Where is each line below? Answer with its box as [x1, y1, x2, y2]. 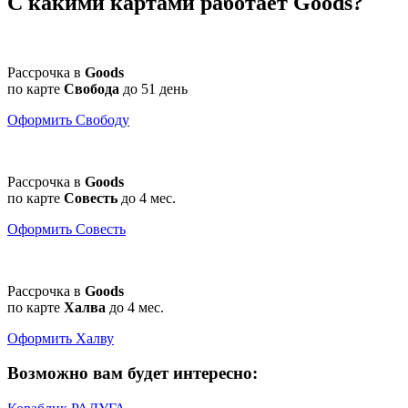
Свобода [64, 80, 119, 97]
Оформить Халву [7, 330, 114, 346]
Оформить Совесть [7, 220, 126, 237]
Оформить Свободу [7, 111, 129, 127]
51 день [141, 80, 188, 97]
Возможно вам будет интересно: [7, 363, 258, 383]
